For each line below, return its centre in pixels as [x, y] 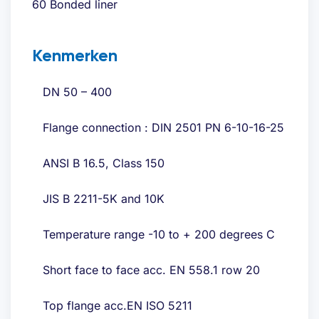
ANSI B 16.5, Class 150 [104, 163]
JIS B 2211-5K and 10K [104, 198]
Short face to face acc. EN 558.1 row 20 [151, 270]
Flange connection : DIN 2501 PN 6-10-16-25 [163, 127]
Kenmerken [75, 55]
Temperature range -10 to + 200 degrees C [159, 234]
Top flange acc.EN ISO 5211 [117, 305]
